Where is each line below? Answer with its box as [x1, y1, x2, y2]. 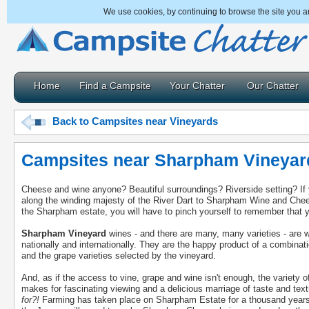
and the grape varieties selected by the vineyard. [21, 250, 216, 261]
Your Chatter [170, 80, 225, 91]
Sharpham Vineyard [21, 228, 106, 239]
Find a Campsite [79, 80, 151, 91]
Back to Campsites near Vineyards [52, 115, 218, 128]
